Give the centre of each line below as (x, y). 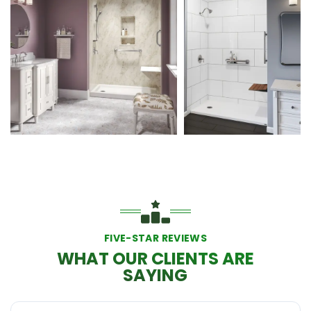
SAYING (155, 275)
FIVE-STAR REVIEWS (155, 238)
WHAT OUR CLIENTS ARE (155, 258)
